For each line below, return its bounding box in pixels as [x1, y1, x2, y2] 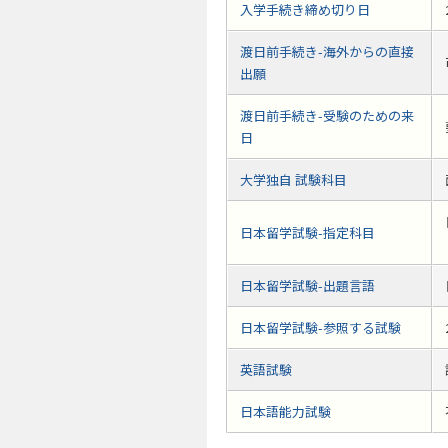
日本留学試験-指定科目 [240, 223, 375, 243]
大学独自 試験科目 [240, 170, 347, 190]
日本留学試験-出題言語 [240, 276, 375, 296]
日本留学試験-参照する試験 [240, 318, 401, 338]
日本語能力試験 [240, 402, 331, 422]
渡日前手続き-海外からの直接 [240, 42, 414, 62]
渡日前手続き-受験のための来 [240, 106, 414, 126]
